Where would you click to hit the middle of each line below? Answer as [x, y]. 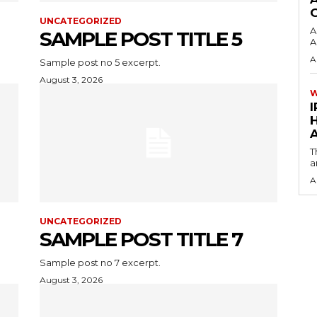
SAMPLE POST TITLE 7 [141, 239]
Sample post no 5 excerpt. [100, 62]
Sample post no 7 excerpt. [100, 262]
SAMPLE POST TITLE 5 [140, 39]
